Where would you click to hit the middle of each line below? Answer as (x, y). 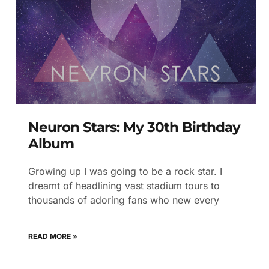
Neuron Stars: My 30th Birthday (134, 127)
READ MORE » (53, 236)
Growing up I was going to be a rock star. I (125, 171)
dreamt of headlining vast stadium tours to (124, 185)
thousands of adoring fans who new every (124, 200)
